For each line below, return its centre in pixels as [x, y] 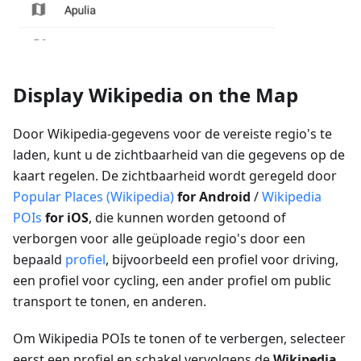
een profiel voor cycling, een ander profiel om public [172, 281]
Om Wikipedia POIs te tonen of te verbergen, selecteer [179, 339]
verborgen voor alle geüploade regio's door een [159, 239]
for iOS [67, 218]
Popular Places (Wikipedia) [93, 197]
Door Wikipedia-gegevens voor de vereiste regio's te [172, 134]
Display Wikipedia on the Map [156, 95]
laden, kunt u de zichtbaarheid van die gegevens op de [179, 155]
